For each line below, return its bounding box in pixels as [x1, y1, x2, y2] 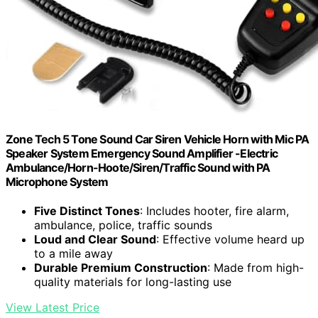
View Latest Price [6, 300, 99, 315]
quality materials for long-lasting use [34, 275, 231, 290]
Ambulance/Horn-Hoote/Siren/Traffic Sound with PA [6, 160, 270, 175]
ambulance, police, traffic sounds [34, 218, 212, 233]
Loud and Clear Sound [34, 232, 156, 247]
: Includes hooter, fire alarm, [140, 204, 289, 219]
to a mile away [34, 246, 113, 261]
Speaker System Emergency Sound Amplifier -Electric [6, 146, 278, 160]
